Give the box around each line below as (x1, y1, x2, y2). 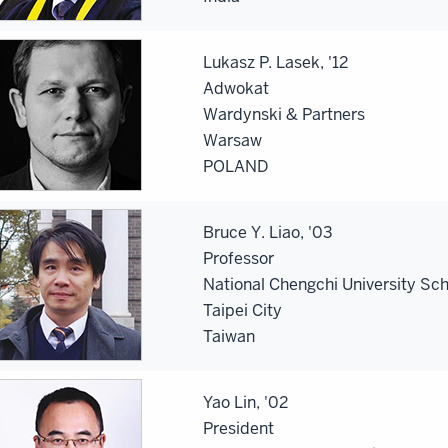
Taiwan (203, 325, 255, 347)
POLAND (203, 155, 268, 177)
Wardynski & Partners (203, 103, 365, 125)
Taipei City (203, 299, 282, 321)
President (203, 417, 274, 439)
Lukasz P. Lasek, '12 (203, 51, 348, 73)
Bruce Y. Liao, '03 (203, 221, 333, 243)
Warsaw (203, 129, 262, 151)
